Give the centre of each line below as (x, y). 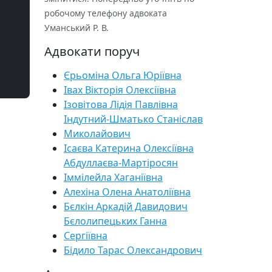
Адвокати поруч (92, 51)
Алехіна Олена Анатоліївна (127, 192)
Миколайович (97, 134)
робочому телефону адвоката (106, 13)
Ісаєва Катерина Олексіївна (129, 148)
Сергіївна (86, 236)
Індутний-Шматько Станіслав (133, 119)
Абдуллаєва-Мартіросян (121, 163)
